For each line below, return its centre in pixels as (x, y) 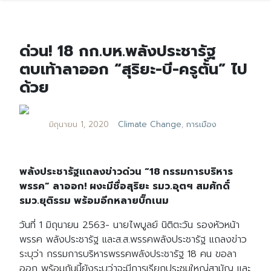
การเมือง (201, 125)
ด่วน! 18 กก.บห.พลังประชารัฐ (118, 51)
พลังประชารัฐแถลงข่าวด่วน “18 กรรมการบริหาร (126, 172)
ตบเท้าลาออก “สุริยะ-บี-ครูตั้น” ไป (133, 69)
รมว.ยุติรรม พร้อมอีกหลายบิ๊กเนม (94, 201)
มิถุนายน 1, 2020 (79, 125)
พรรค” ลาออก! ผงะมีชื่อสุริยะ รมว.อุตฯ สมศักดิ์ (125, 186)
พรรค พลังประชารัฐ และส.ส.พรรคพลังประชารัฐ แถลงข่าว (133, 240)
